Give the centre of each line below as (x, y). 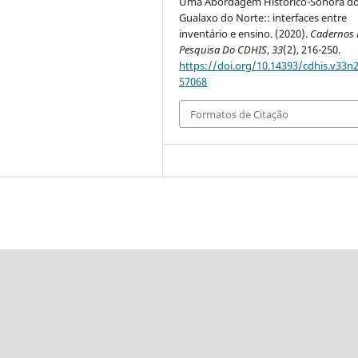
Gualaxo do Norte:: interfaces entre (263, 18)
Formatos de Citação (240, 114)
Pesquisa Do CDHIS (223, 50)
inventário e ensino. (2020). (245, 34)
